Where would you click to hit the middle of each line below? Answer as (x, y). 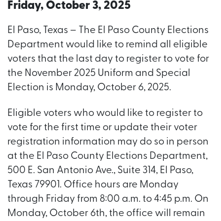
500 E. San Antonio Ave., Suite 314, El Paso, (100, 171)
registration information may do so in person (108, 142)
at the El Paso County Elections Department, (108, 157)
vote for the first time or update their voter (102, 128)
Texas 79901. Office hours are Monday (93, 185)
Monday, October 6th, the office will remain (106, 214)
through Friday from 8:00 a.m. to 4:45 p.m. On (108, 200)
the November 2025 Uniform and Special (99, 74)
